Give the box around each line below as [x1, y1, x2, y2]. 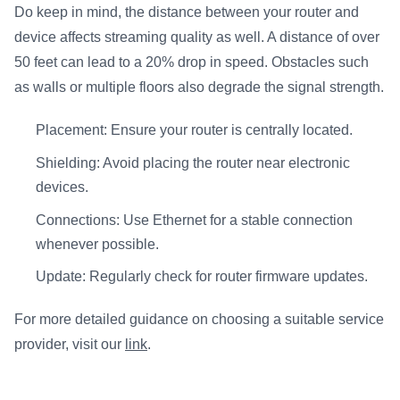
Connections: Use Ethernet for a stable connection [36, 212, 353, 228]
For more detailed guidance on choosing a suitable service [14, 311, 384, 327]
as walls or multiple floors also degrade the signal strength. [14, 79, 384, 95]
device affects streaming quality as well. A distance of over [14, 29, 379, 45]
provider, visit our [14, 336, 125, 352]
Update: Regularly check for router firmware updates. [36, 269, 368, 285]
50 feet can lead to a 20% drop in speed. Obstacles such [14, 54, 369, 70]
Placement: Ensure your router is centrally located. [36, 122, 353, 138]
